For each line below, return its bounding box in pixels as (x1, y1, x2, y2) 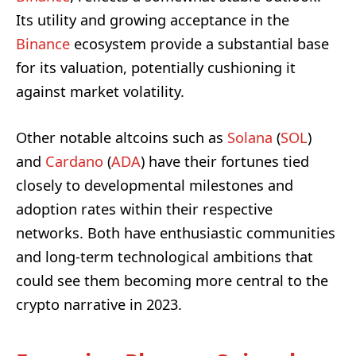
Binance (16, 34, 70, 54)
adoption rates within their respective (16, 199, 273, 219)
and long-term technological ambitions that (16, 247, 313, 267)
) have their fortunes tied (141, 152, 309, 172)
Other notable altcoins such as (16, 128, 227, 148)
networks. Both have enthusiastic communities (16, 223, 335, 243)
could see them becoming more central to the (16, 271, 328, 291)
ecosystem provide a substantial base (70, 34, 329, 54)
